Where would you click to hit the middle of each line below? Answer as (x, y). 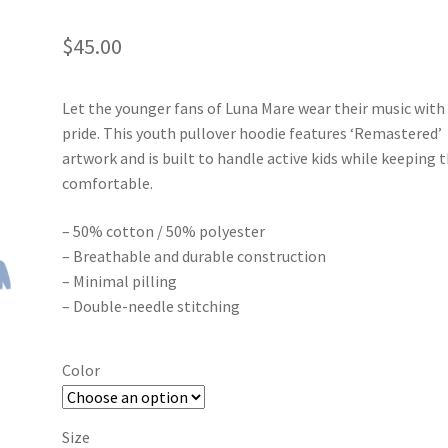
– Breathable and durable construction (194, 256)
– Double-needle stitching (151, 306)
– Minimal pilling (120, 281)
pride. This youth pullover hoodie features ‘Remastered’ (252, 133)
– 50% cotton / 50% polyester (164, 231)
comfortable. (108, 183)
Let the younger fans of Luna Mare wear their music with (254, 108)
